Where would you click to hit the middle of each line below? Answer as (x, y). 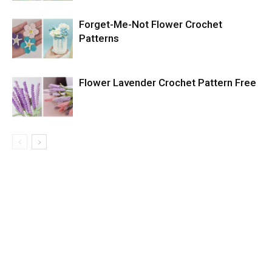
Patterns (99, 38)
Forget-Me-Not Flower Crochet (151, 24)
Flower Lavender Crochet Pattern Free (168, 83)
